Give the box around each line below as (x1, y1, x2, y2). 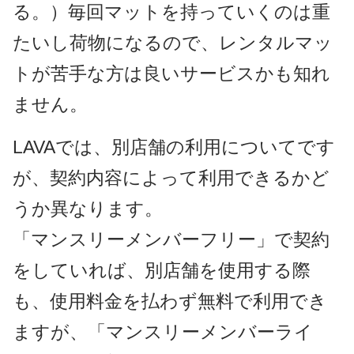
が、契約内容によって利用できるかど (12, 168, 330, 189)
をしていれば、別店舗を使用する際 (12, 260, 311, 281)
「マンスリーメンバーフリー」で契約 (12, 229, 330, 250)
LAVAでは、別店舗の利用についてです (12, 137, 335, 158)
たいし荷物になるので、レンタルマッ (12, 32, 333, 53)
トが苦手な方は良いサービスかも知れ (12, 62, 330, 84)
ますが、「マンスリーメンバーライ (12, 322, 313, 343)
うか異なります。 (12, 198, 163, 220)
